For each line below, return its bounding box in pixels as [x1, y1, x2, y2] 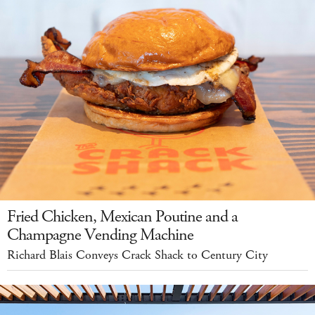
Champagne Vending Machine [7, 224, 193, 247]
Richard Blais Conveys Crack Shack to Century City [7, 247, 268, 264]
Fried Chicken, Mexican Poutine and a [7, 205, 238, 229]
